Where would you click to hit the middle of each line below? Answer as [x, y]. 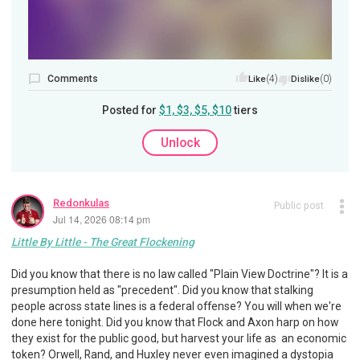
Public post [299, 206]
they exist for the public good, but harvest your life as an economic [178, 338]
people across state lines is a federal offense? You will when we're [176, 306]
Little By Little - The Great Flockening [102, 241]
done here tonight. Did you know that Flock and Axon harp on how [174, 322]
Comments [72, 78]
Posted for [131, 110]
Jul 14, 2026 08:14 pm [101, 219]
